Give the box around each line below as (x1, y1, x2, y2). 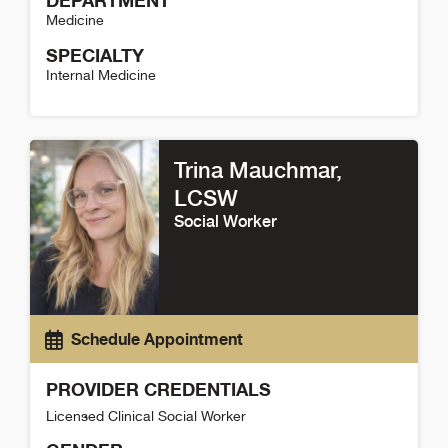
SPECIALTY (46, 44, 144, 67)
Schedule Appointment (71, 329, 243, 350)
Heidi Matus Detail (29, 117, 162, 137)
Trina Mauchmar (174, 157, 337, 184)
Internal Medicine (46, 67, 156, 84)
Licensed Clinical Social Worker (46, 408, 246, 425)
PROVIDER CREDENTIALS (46, 378, 271, 401)
